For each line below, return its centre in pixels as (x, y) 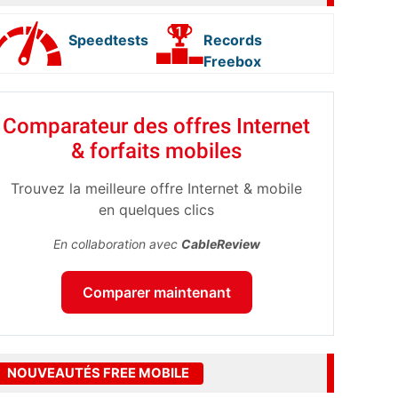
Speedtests (109, 40)
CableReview (220, 244)
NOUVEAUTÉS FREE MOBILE (98, 373)
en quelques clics (156, 210)
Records (233, 40)
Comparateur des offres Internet (156, 126)
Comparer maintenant (156, 292)
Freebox (233, 61)
